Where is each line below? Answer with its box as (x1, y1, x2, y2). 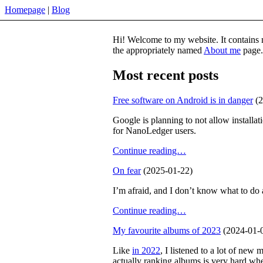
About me (204, 45, 241, 55)
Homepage (5, 5, 45, 15)
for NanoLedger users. (113, 125, 196, 136)
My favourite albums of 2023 (113, 225, 221, 235)
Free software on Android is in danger (113, 95, 253, 105)
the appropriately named (113, 45, 204, 55)
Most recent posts (113, 67, 218, 83)
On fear (113, 165, 141, 176)
